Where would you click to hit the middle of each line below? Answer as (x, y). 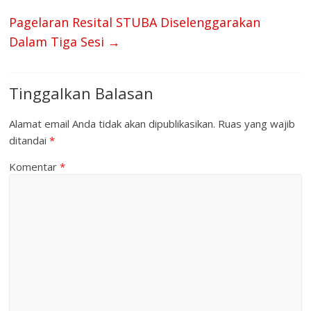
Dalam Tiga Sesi (59, 41)
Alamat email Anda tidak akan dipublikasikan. (112, 123)
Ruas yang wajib (257, 123)
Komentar (35, 166)
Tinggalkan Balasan (82, 93)
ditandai (30, 140)
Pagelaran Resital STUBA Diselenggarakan (135, 22)
